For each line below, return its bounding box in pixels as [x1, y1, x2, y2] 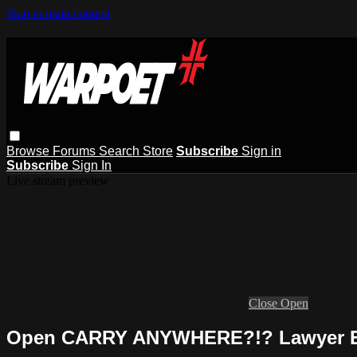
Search [99, 143, 143, 158]
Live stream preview [6, 173, 109, 187]
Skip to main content [6, 6, 110, 20]
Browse [6, 143, 53, 158]
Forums [53, 143, 99, 158]
